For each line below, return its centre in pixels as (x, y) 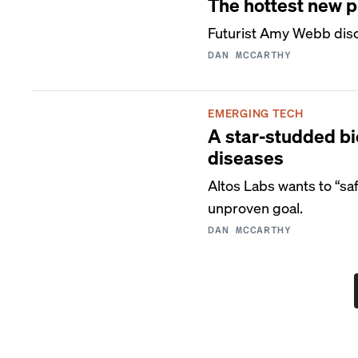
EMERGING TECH (256, 113)
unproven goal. (256, 207)
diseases (246, 157)
